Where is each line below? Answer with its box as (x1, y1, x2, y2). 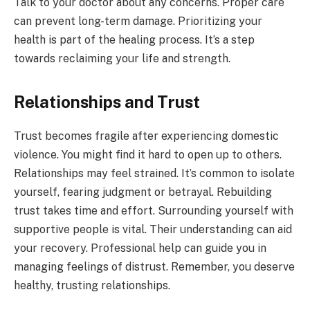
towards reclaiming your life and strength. (14, 52, 230, 66)
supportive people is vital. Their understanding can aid (14, 223, 292, 237)
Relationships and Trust (14, 92, 200, 112)
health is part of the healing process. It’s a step (14, 33, 255, 47)
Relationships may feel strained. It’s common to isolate (14, 167, 295, 181)
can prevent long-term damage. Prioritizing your (14, 15, 262, 28)
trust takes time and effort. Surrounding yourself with (14, 204, 293, 218)
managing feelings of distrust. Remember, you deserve (14, 260, 295, 274)
